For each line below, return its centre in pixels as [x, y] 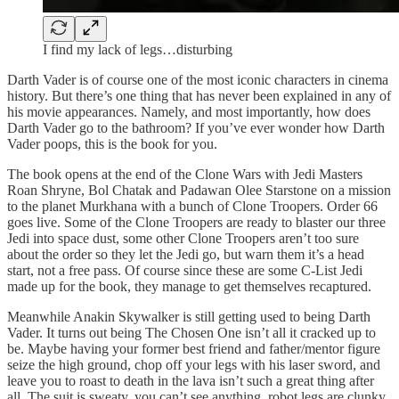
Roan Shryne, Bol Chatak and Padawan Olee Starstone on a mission [199, 190]
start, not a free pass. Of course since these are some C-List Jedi [185, 270]
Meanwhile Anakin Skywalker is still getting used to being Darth [189, 316]
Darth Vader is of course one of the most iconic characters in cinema [198, 79]
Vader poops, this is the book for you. [112, 143]
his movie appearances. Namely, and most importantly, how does [189, 111]
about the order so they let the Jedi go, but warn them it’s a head [186, 254]
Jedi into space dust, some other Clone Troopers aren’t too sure [183, 238]
